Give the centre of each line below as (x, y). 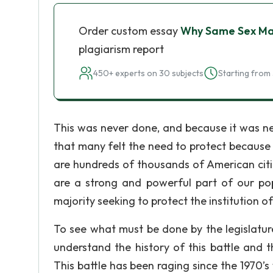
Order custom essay (129, 31)
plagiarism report (121, 49)
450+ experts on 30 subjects (148, 73)
